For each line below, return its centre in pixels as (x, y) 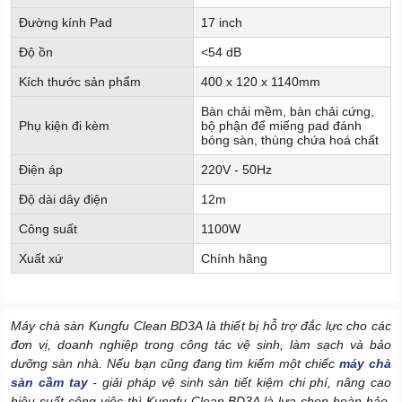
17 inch (222, 23)
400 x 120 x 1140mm (261, 82)
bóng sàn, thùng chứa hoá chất (290, 140)
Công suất (48, 229)
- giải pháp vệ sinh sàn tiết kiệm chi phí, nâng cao (240, 383)
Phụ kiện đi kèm (64, 126)
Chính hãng (234, 259)
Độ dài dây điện (63, 200)
